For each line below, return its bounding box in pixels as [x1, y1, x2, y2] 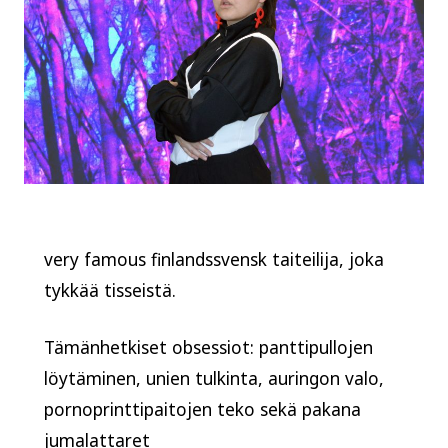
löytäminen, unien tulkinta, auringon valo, [44, 366, 384, 391]
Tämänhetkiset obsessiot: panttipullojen [44, 335, 373, 360]
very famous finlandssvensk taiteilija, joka [44, 247, 384, 272]
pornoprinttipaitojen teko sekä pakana [44, 397, 361, 422]
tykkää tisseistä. [44, 278, 176, 303]
